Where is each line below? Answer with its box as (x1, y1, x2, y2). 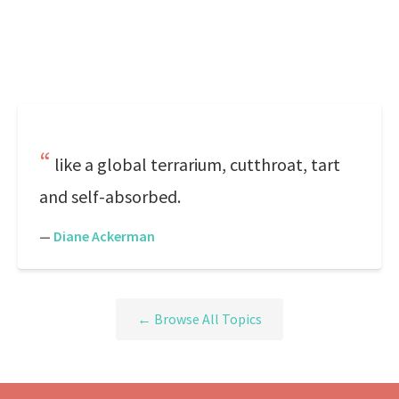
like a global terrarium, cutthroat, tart (54, 153, 340, 175)
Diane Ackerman (53, 227, 155, 245)
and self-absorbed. (39, 185, 181, 208)
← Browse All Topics (137, 310, 262, 329)
